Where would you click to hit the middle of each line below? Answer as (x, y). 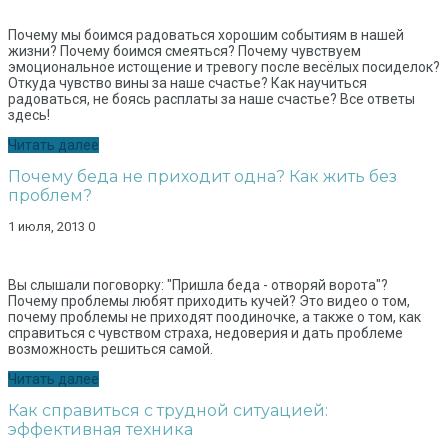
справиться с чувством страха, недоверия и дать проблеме (205, 333)
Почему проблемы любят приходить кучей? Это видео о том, (209, 301)
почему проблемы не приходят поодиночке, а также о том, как (214, 317)
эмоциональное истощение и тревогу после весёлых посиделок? (224, 67)
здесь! (29, 115)
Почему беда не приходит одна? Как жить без (202, 177)
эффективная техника (100, 430)
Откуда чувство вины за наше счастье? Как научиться (187, 83)
